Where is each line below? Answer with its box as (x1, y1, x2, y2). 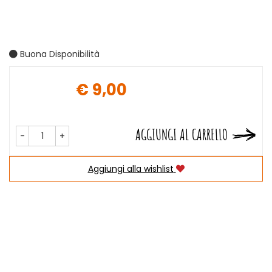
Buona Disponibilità (18, 48, 100, 60)
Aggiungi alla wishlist (87, 163, 174, 175)
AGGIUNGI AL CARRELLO (135, 125, 228, 144)
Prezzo (135, 89, 182, 110)
